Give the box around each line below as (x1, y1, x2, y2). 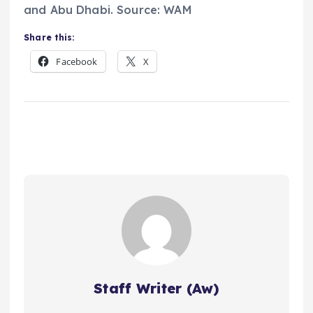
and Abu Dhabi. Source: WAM (24, 3, 192, 17)
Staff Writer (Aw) (94, 279, 219, 298)
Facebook (56, 55, 98, 68)
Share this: (24, 32, 75, 43)
